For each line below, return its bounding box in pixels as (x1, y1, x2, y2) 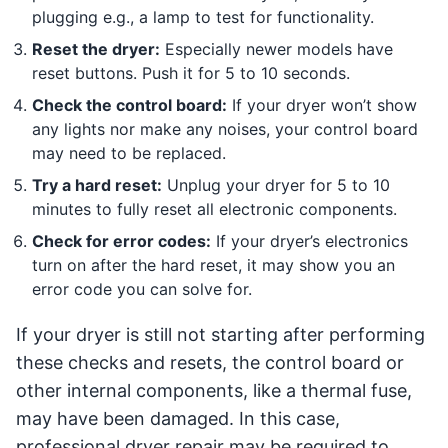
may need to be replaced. (32, 142, 226, 163)
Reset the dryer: (32, 38, 160, 59)
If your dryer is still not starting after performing (16, 323, 425, 345)
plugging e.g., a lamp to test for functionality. (32, 6, 374, 27)
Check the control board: (32, 94, 227, 115)
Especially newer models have (160, 38, 393, 59)
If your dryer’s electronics (211, 230, 408, 251)
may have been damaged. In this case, (16, 407, 340, 429)
